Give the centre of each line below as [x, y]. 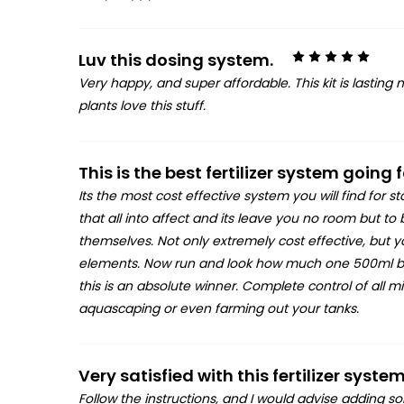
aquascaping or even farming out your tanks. [218, 309]
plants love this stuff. [142, 106]
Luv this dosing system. [175, 60]
